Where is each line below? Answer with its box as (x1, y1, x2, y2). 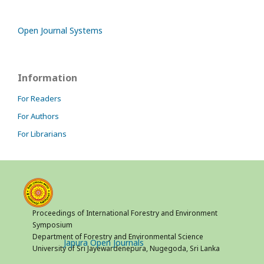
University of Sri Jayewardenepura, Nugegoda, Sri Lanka (32, 243, 220, 254)
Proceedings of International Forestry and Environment (32, 208, 217, 219)
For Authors (18, 111, 59, 122)
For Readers (18, 93, 61, 104)
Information (18, 71, 77, 85)
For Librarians (18, 128, 67, 140)
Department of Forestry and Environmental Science (32, 232, 203, 242)
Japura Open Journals (64, 237, 144, 249)
